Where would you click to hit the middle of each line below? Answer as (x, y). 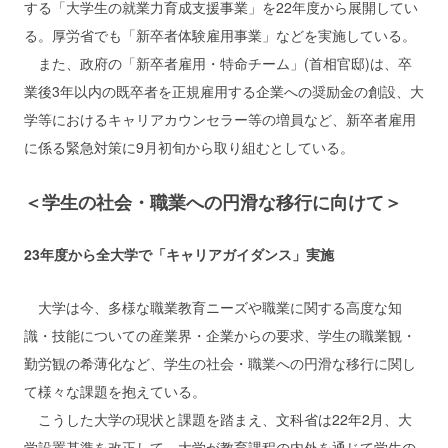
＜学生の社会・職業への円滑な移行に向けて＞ (213, 201)
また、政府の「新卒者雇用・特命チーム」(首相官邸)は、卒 (218, 62)
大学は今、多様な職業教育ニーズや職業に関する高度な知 (213, 306)
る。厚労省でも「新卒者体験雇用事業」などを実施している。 (220, 34)
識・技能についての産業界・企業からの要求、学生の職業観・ (220, 334)
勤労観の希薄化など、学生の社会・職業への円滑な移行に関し (220, 362)
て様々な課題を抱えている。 (115, 390)
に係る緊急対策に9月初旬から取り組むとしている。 (189, 146)
